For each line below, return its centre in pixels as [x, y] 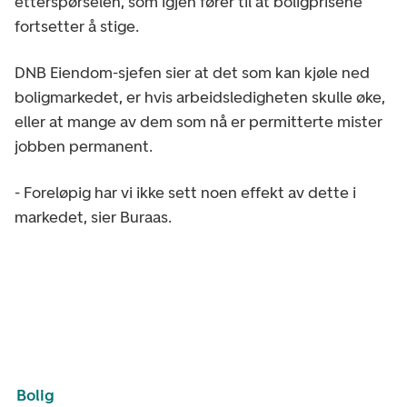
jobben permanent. [85, 146]
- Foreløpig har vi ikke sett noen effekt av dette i [185, 192]
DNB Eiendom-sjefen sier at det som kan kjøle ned [192, 72]
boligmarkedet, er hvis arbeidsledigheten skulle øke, [200, 97]
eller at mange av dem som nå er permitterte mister [199, 121]
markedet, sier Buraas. [95, 217]
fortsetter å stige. [79, 26]
